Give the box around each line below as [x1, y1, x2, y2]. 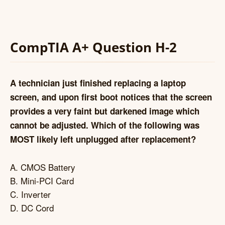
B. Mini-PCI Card [10, 174, 74, 187]
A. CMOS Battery [10, 160, 75, 173]
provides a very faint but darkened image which [10, 105, 199, 118]
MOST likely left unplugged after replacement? [10, 133, 196, 146]
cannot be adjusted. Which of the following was [10, 119, 199, 132]
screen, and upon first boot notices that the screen [10, 91, 212, 103]
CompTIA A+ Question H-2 [10, 38, 177, 56]
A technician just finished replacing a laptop [10, 77, 186, 89]
